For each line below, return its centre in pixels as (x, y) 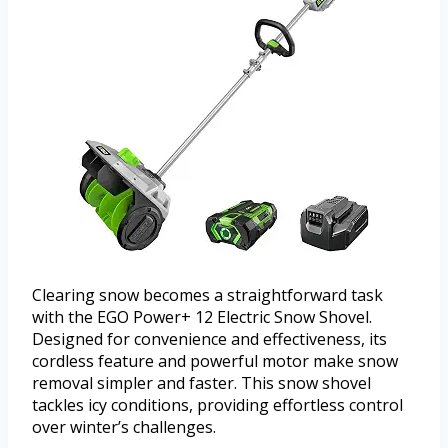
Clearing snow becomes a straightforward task (207, 295)
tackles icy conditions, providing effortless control (217, 405)
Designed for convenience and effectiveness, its (209, 339)
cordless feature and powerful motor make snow (215, 361)
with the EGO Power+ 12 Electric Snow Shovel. (202, 317)
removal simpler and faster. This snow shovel (201, 383)
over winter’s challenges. (124, 427)
